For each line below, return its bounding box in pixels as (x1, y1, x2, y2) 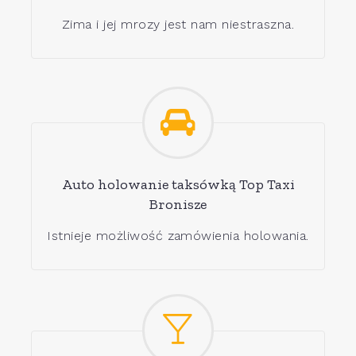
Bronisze (149, 195, 207, 214)
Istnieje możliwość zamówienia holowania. (47, 228, 309, 244)
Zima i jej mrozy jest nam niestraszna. (61, 17, 295, 33)
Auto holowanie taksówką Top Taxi (61, 176, 295, 194)
